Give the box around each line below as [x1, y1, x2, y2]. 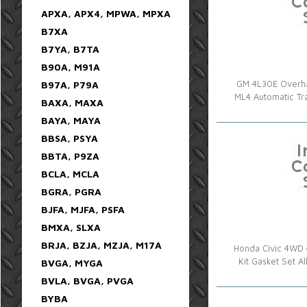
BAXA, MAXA [41, 96, 103, 108]
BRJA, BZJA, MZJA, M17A [41, 238, 162, 251]
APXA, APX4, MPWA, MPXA [41, 7, 171, 19]
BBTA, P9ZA [41, 149, 99, 162]
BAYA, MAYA [41, 114, 101, 126]
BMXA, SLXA [41, 221, 101, 233]
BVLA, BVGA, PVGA [41, 274, 134, 286]
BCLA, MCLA [41, 167, 99, 180]
